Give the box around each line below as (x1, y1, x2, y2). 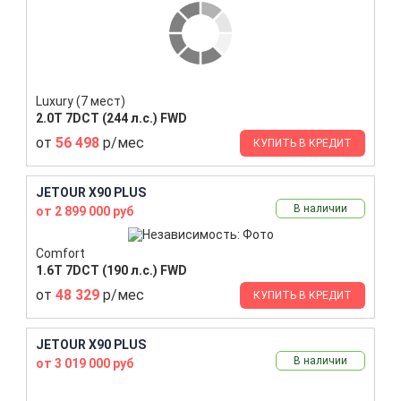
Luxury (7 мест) (36, 93, 125, 108)
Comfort (36, 245, 85, 260)
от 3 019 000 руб (36, 355, 133, 371)
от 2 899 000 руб (36, 203, 133, 218)
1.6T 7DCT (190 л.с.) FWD (36, 262, 187, 277)
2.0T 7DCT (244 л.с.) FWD (36, 110, 187, 125)
